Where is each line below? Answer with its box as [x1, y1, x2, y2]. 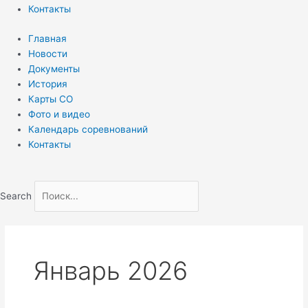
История [28, 78, 68, 89]
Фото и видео [28, 108, 91, 120]
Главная [28, 32, 67, 44]
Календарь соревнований [28, 123, 148, 135]
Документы [28, 63, 80, 74]
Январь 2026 [33, 256, 188, 287]
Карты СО [28, 93, 74, 104]
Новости [28, 47, 68, 59]
